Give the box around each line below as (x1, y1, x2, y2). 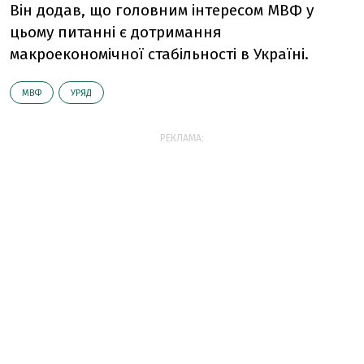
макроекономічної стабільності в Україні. (10, 45, 309, 63)
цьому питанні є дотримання (10, 23, 222, 41)
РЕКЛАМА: (160, 132, 204, 144)
